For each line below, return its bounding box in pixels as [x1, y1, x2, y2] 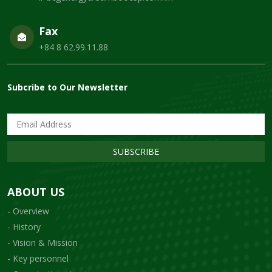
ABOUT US [7, 184, 64, 199]
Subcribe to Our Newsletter [7, 81, 127, 93]
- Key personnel [7, 252, 69, 264]
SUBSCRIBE [113, 145, 159, 157]
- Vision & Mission [7, 236, 78, 248]
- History [7, 220, 41, 233]
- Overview [7, 205, 49, 217]
